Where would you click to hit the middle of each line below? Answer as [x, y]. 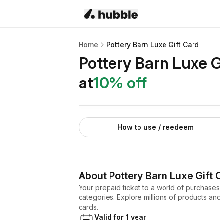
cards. [88, 207]
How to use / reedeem [155, 127]
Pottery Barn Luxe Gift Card [152, 44]
